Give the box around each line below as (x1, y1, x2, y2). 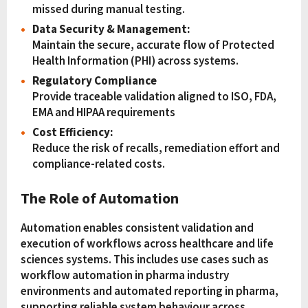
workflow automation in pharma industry (21, 267, 229, 283)
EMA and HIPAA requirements (32, 104, 175, 120)
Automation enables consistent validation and (21, 219, 254, 235)
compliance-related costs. (32, 156, 165, 172)
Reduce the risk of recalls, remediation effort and (32, 140, 280, 156)
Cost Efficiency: (32, 124, 113, 140)
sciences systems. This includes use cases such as (21, 251, 269, 267)
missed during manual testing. (32, 1, 185, 17)
